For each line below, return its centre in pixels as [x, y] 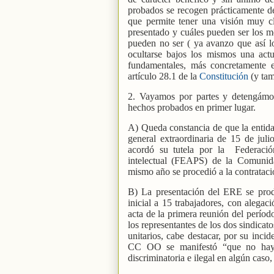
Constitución [224, 76]
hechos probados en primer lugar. [192, 107]
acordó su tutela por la [179, 149]
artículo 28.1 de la [164, 76]
